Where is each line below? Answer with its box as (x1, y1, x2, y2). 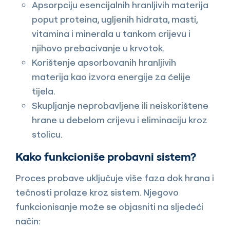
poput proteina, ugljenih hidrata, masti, (32, 13, 198, 26)
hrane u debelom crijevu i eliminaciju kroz (32, 114, 207, 126)
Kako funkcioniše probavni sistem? (15, 149, 196, 164)
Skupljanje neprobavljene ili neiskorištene (32, 100, 208, 112)
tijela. (32, 85, 55, 98)
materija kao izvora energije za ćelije (32, 71, 190, 83)
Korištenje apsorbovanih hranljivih (32, 56, 176, 69)
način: (15, 215, 41, 227)
